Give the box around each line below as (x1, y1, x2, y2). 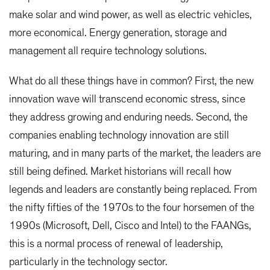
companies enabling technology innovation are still (9, 130, 229, 142)
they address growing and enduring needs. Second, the (9, 112, 248, 124)
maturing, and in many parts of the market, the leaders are (9, 148, 261, 160)
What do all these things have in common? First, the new (9, 76, 254, 87)
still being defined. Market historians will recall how (9, 166, 231, 178)
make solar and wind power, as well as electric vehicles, (9, 10, 252, 21)
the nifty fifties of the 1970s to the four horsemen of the (9, 202, 254, 214)
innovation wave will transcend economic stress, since (9, 94, 245, 105)
